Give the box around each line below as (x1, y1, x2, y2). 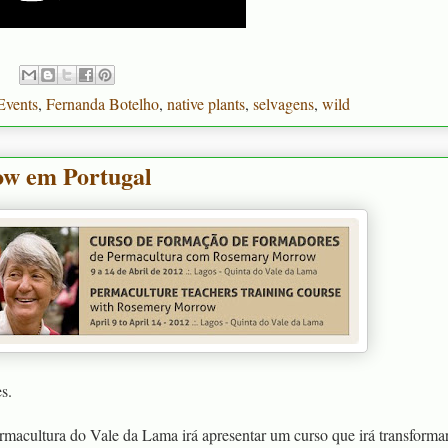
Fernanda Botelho (46, 92, 159, 114)
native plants (167, 92, 245, 114)
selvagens (253, 92, 314, 114)
